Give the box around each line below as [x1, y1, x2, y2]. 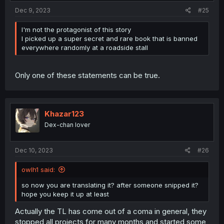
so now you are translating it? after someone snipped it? [21, 181, 198, 189]
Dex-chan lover [44, 120, 90, 128]
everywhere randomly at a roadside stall [21, 43, 148, 52]
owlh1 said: [21, 165, 55, 174]
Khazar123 [44, 108, 84, 118]
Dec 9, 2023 [15, 6, 50, 14]
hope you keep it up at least [21, 190, 109, 198]
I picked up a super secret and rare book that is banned [21, 34, 197, 43]
